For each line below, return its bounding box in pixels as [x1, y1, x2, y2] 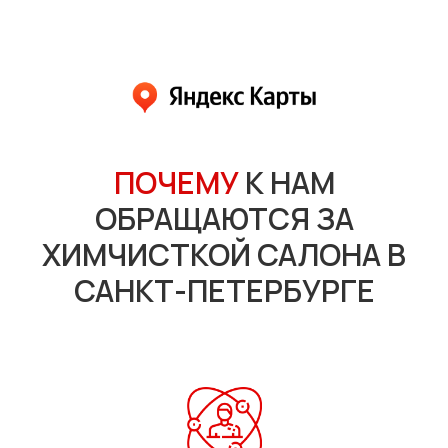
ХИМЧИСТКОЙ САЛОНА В [42, 234, 406, 276]
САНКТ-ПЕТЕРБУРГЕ [73, 270, 375, 312]
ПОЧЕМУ [113, 162, 239, 204]
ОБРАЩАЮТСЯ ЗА [94, 198, 354, 240]
